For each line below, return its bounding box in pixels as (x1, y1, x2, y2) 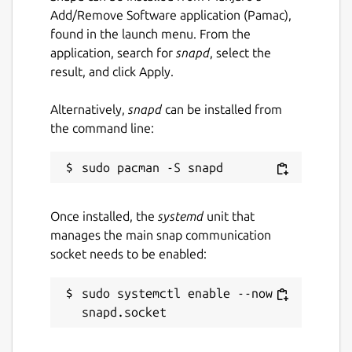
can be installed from (162, 102, 282, 117)
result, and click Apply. (50, 64, 174, 79)
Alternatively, (50, 102, 128, 117)
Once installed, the (50, 209, 158, 224)
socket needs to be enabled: (50, 247, 207, 262)
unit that (203, 209, 255, 224)
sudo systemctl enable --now (82, 286, 273, 301)
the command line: (50, 121, 154, 136)
